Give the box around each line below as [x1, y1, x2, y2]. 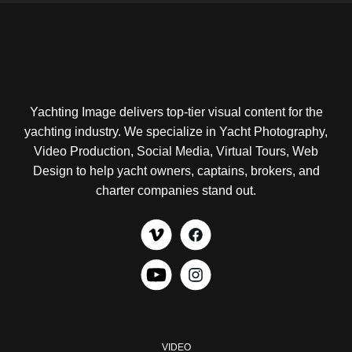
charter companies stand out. [96, 184, 256, 197]
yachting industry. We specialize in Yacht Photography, [24, 125, 328, 138]
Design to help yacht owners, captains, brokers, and [32, 164, 320, 178]
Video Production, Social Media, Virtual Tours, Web [34, 145, 318, 158]
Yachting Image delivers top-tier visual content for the [29, 105, 323, 119]
